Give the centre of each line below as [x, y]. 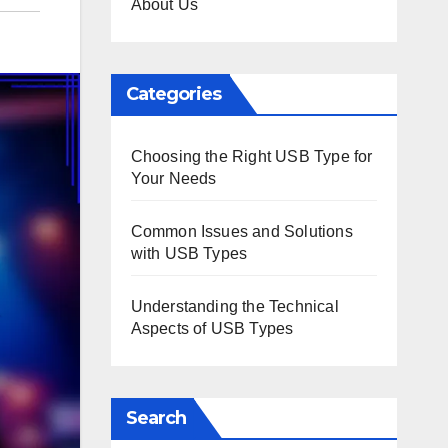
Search [156, 418]
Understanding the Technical [234, 306]
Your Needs [173, 178]
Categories [173, 94]
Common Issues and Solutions [241, 231]
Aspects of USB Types [212, 328]
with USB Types [189, 253]
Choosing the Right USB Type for [251, 156]
